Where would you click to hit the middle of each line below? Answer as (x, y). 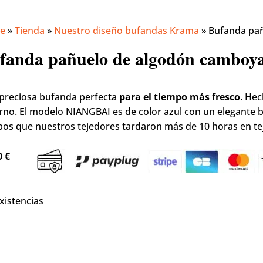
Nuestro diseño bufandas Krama (127, 31)
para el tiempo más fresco (180, 97)
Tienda (30, 31)
